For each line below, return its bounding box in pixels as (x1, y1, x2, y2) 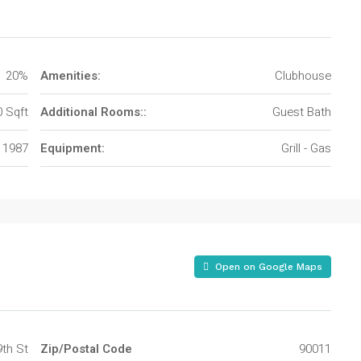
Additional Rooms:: (40, 103, 147, 121)
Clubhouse (275, 67, 331, 85)
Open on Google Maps (212, 261, 322, 272)
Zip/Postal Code (40, 340, 132, 358)
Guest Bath (272, 103, 331, 121)
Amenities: (40, 67, 101, 85)
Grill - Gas (281, 139, 331, 157)
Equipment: (40, 139, 105, 157)
